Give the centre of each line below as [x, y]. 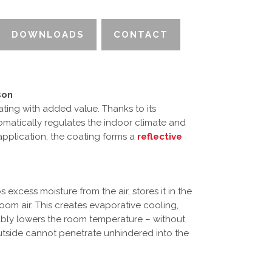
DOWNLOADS [48, 35]
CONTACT [141, 35]
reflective [160, 137]
